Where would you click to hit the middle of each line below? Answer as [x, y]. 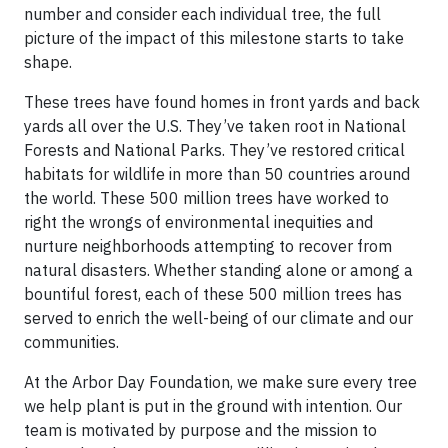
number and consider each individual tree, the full [202, 14]
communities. [71, 342]
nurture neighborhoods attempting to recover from [208, 246]
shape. [48, 62]
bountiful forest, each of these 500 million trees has [213, 294]
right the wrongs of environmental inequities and [198, 222]
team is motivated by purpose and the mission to [200, 430]
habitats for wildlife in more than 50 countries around [217, 174]
